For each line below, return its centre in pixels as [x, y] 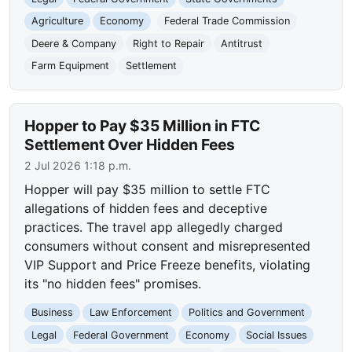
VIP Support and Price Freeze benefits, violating [168, 265]
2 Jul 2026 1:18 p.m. [78, 166]
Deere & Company [74, 43]
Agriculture [58, 21]
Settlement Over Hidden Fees [130, 145]
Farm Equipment [71, 66]
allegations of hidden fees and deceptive [146, 209]
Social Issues [276, 335]
